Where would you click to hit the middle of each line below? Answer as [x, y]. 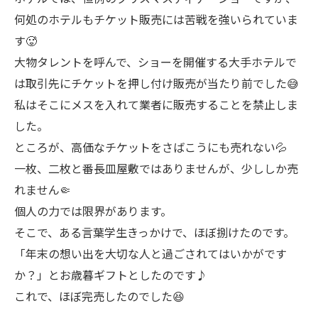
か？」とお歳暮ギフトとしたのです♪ [111, 274]
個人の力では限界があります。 [93, 210]
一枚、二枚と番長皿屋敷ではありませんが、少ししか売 [156, 168]
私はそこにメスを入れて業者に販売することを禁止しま [156, 104]
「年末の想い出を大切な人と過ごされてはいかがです [150, 253]
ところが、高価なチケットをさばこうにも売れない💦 [150, 147]
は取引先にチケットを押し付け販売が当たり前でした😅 [157, 83]
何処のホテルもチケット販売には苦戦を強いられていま [156, 19]
